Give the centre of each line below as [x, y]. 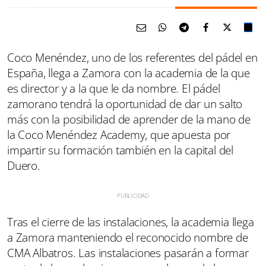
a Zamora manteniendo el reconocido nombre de [128, 238]
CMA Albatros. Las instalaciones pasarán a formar [128, 253]
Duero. [24, 166]
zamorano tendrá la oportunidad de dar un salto [125, 104]
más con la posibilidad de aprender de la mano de [129, 120]
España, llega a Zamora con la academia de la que [129, 73]
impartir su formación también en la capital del [121, 151]
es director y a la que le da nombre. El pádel [114, 89]
